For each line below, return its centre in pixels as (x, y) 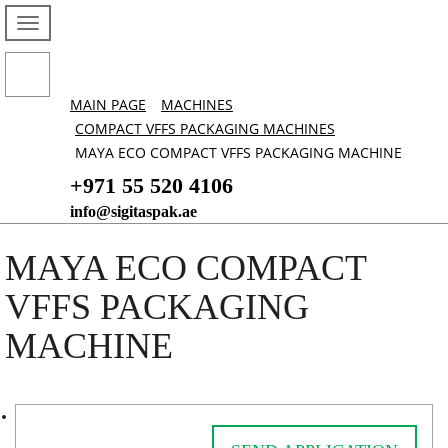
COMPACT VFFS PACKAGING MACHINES (205, 128)
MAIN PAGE (108, 104)
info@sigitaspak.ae (133, 211)
